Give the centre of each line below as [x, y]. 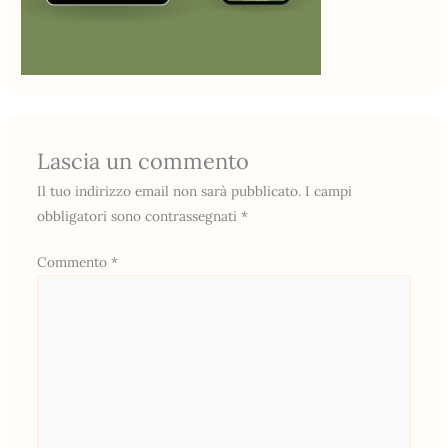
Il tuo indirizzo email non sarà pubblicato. [168, 191]
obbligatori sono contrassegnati [138, 216]
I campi [328, 191]
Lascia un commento [142, 161]
